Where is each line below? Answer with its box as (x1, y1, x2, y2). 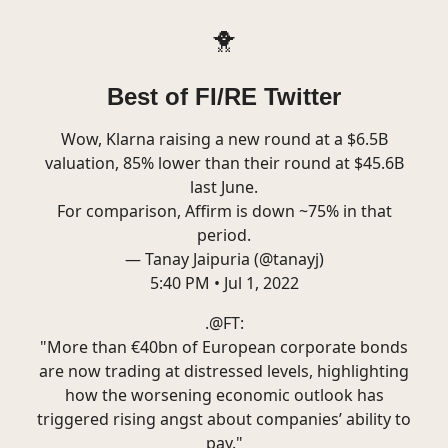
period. (197, 224, 251, 246)
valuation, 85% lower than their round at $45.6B (44, 152, 404, 174)
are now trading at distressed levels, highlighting (39, 360, 409, 382)
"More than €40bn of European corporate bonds (40, 336, 408, 358)
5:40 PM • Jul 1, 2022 (149, 272, 299, 294)
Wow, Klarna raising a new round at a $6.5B (60, 128, 388, 150)
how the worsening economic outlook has (64, 384, 384, 406)
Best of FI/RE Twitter (107, 83, 341, 110)
